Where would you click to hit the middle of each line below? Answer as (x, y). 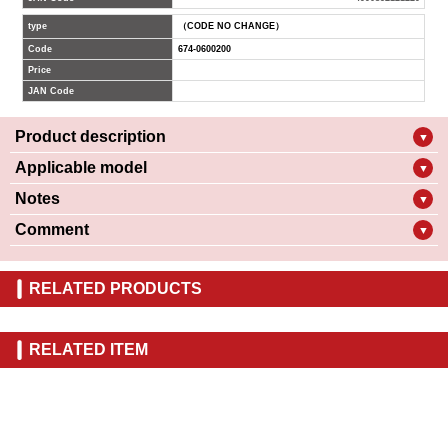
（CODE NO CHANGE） (231, 26)
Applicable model (81, 167)
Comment (52, 229)
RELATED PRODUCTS (115, 288)
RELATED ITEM (88, 349)
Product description (90, 136)
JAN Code (51, 91)
